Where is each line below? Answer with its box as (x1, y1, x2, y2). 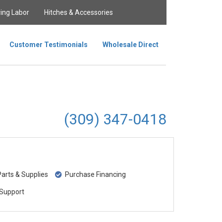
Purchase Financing (62, 170, 126, 178)
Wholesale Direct (103, 41, 159, 49)
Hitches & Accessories (44, 8, 113, 16)
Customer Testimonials (9, 41, 88, 49)
